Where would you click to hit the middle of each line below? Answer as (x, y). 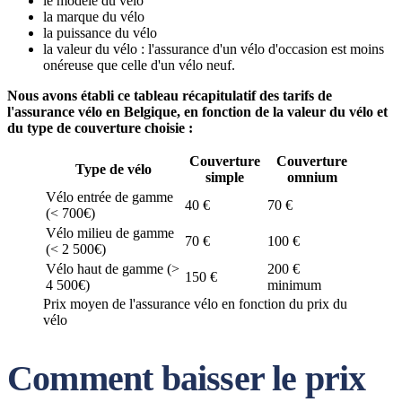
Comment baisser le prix (187, 378)
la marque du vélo (94, 17)
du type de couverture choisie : (100, 128)
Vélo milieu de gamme (110, 233)
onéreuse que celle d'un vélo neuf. (139, 65)
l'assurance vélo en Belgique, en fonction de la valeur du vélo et (197, 112)
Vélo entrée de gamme (109, 197)
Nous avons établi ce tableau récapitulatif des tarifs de (170, 96)
